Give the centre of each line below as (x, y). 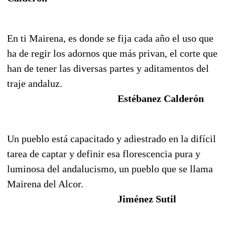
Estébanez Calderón (161, 98)
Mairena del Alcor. (45, 184)
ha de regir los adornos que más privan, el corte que (112, 53)
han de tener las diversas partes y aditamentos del (108, 68)
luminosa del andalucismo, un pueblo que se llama (110, 168)
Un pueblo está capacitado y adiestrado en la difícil (111, 138)
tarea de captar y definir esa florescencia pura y (104, 153)
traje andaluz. (35, 83)
